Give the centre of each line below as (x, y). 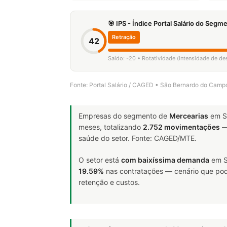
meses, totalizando (111, 127)
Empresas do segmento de (124, 116)
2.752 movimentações (181, 127)
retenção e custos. (109, 182)
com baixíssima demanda (165, 160)
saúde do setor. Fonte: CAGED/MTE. (138, 138)
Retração (124, 37)
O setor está (100, 160)
